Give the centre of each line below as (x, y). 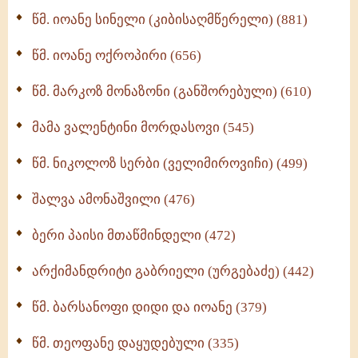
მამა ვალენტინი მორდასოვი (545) (143, 127)
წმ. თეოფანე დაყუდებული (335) (135, 343)
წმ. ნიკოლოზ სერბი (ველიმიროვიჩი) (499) (170, 163)
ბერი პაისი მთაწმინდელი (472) (134, 235)
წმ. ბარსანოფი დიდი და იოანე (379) (149, 307)
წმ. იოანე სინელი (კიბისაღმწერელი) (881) (170, 20)
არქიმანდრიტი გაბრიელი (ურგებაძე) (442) (173, 271)
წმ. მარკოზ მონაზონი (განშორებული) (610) (172, 91)
